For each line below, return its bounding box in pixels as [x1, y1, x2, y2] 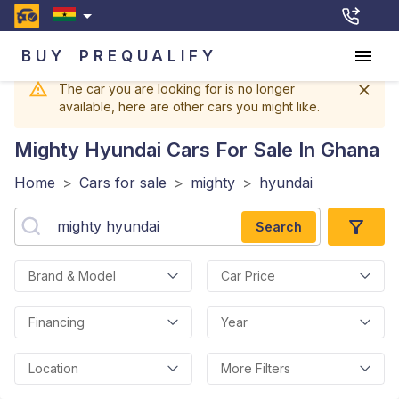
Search [256, 218, 302, 234]
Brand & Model [28, 268, 116, 283]
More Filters [221, 361, 290, 376]
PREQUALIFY [79, 46, 217, 65]
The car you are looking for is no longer [59, 81, 295, 96]
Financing [28, 314, 85, 330]
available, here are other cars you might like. [59, 99, 320, 114]
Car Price [221, 268, 275, 283]
